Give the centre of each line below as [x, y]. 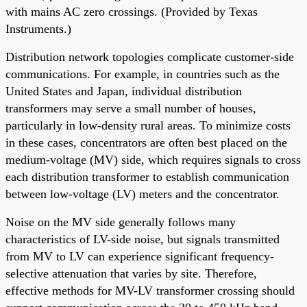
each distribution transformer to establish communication [147, 176]
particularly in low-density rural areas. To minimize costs [148, 125]
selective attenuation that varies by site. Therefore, [131, 273]
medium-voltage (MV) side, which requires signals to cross [153, 159]
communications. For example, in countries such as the [143, 74]
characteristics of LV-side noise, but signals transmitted [143, 239]
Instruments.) [38, 28]
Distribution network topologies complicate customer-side [150, 57]
